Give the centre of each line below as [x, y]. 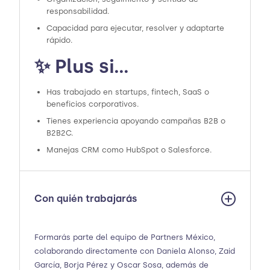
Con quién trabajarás [86, 199]
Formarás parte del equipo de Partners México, [125, 237]
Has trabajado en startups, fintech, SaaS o [128, 92]
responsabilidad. [78, 11]
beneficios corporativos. [93, 104]
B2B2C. [60, 133]
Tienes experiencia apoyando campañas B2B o [136, 121]
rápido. [60, 40]
